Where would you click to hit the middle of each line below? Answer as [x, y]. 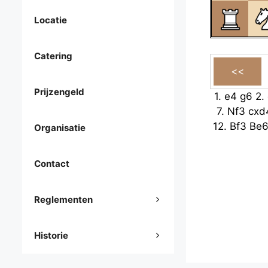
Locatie [51, 20]
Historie [51, 236]
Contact [52, 164]
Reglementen [63, 200]
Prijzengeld [59, 92]
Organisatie [60, 128]
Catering [53, 56]
